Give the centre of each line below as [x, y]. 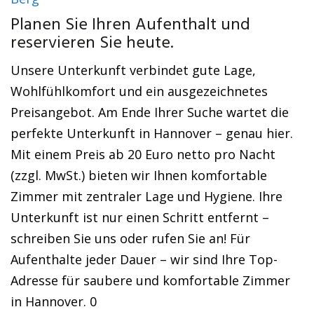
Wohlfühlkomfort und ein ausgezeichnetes [139, 91]
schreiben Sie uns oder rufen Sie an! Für [130, 238]
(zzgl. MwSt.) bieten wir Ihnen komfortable [139, 175]
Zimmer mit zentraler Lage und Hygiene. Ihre [146, 196]
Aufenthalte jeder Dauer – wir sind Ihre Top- [144, 259]
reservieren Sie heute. [92, 43]
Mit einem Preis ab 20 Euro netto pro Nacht [143, 154]
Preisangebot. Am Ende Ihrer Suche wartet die [150, 112]
